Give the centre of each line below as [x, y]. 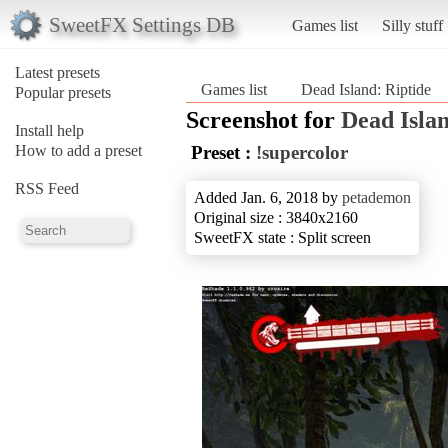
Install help [49, 130]
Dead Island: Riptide [366, 89]
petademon [376, 197]
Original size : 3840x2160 [276, 217]
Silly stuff [412, 25]
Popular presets [63, 92]
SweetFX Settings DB [141, 24]
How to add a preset [78, 150]
